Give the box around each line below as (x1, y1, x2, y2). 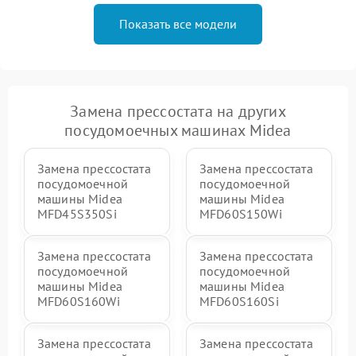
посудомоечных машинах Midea (64, 120, 292, 141)
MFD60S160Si (199, 293, 279, 309)
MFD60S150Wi (199, 206, 282, 222)
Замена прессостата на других (70, 101, 286, 122)
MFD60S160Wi (37, 293, 120, 309)
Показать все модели (119, 16, 237, 32)
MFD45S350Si (37, 206, 117, 222)
